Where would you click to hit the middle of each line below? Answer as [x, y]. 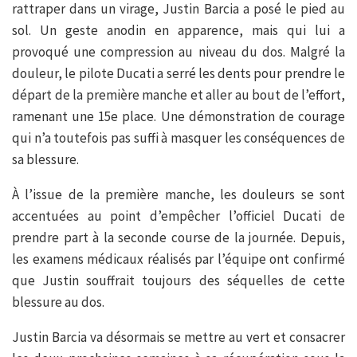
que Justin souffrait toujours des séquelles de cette [178, 281]
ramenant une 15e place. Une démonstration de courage [178, 117]
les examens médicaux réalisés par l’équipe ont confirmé [178, 259]
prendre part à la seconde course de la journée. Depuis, [178, 238]
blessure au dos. [58, 302]
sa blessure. [45, 160]
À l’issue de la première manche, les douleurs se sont [178, 195]
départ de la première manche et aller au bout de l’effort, [178, 95]
